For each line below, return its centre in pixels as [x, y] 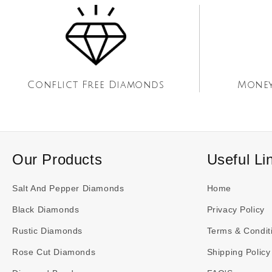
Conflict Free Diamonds [96, 85]
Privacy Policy [236, 209]
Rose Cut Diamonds [54, 252]
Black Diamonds [46, 209]
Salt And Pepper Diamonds [68, 188]
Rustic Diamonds [47, 231]
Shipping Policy [239, 252]
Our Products [57, 159]
